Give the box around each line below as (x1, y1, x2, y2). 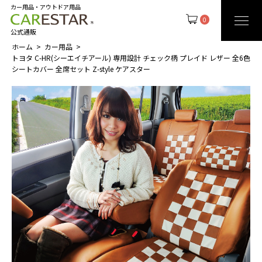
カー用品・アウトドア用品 (11, 2, 81, 11)
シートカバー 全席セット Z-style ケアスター (12, 64, 150, 74)
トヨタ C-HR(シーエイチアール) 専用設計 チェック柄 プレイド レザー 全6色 (12, 53, 250, 63)
